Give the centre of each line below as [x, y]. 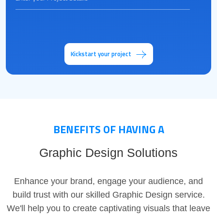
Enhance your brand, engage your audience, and [108, 181]
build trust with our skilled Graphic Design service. [108, 195]
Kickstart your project [101, 54]
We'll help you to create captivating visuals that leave [108, 209]
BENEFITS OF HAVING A [108, 130]
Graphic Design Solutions [108, 153]
